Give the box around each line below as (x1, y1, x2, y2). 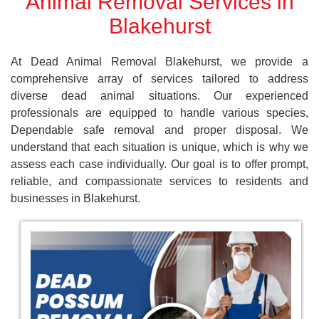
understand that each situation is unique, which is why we (11, 140, 308, 153)
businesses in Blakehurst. (11, 192, 140, 204)
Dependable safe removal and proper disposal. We (11, 123, 308, 136)
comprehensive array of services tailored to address (11, 72, 308, 85)
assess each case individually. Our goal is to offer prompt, (11, 157, 308, 170)
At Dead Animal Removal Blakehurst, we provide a (11, 55, 308, 68)
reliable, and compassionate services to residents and (11, 174, 308, 187)
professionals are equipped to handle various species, (11, 106, 308, 119)
